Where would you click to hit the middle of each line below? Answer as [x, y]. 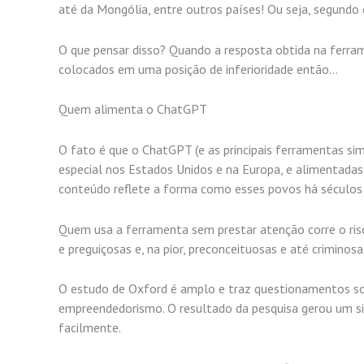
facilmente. [90, 328]
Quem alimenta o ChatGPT [133, 109]
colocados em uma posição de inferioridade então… [198, 69]
